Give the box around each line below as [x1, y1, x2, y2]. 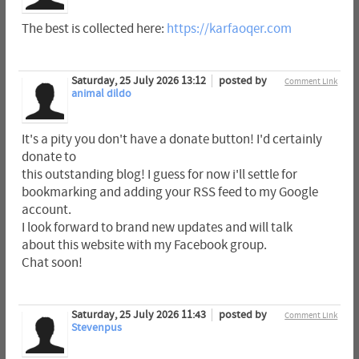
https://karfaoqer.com [166, 22, 292, 37]
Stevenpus [71, 321, 122, 334]
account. [21, 202, 71, 217]
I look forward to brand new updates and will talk [21, 220, 292, 235]
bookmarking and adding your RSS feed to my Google [21, 184, 318, 200]
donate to [21, 149, 76, 164]
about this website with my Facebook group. [21, 237, 267, 252]
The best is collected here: [21, 22, 167, 37]
